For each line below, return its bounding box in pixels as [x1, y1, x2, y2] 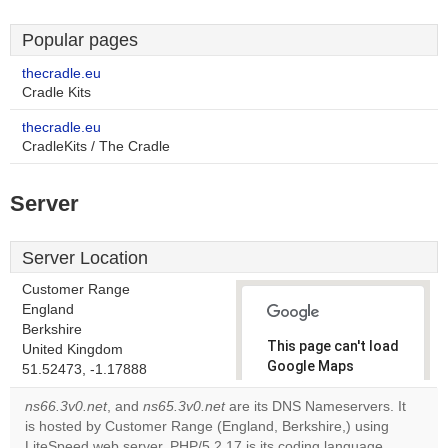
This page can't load [267, 338, 399, 354]
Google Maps [267, 358, 354, 374]
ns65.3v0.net [143, 399, 225, 414]
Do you [281, 422, 319, 436]
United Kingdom [22, 342, 123, 357]
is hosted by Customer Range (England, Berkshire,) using [25, 419, 389, 434]
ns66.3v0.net [25, 399, 107, 414]
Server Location [22, 248, 148, 268]
